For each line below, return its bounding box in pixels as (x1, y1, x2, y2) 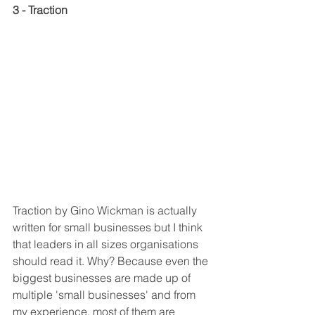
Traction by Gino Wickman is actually (13, 203, 200, 218)
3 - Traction (13, 3, 67, 18)
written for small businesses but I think (13, 220, 205, 235)
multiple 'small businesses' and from (13, 288, 198, 302)
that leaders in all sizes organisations (13, 237, 201, 252)
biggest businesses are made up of (13, 271, 193, 285)
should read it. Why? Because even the (13, 254, 211, 269)
